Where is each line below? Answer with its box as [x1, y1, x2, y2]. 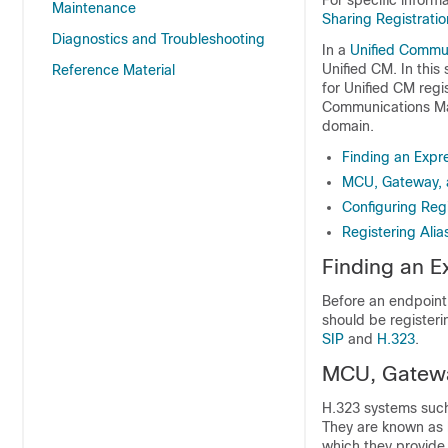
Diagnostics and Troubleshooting [52, 31, 265, 47]
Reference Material [52, 62, 175, 78]
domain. [322, 118, 374, 134]
